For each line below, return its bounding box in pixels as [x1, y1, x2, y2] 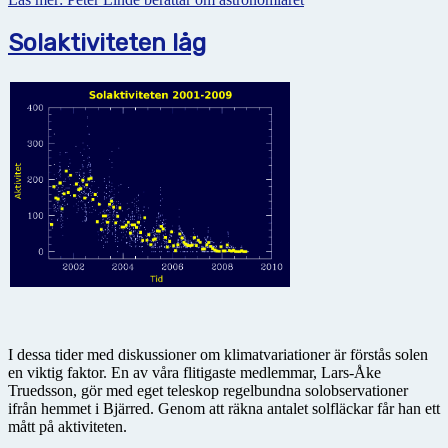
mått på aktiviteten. [8, 417, 127, 435]
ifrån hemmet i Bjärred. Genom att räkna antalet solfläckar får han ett [8, 399, 440, 417]
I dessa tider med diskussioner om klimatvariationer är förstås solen [8, 345, 428, 363]
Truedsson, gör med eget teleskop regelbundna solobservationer [8, 381, 408, 399]
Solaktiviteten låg [8, 29, 206, 58]
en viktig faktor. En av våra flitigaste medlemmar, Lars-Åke [8, 363, 381, 381]
